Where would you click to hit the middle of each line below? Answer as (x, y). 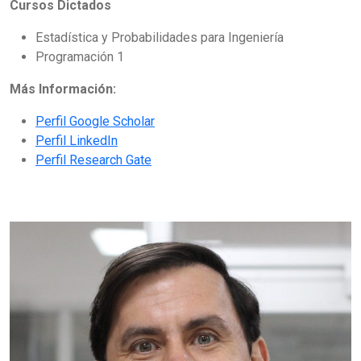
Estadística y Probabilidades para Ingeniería (160, 38)
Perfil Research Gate (93, 160)
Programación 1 (80, 57)
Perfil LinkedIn (77, 141)
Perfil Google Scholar (95, 122)
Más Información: (63, 89)
